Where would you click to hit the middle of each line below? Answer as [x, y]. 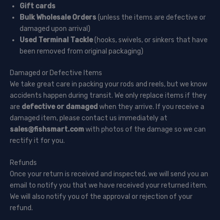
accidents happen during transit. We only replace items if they [108, 95]
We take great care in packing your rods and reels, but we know [109, 84]
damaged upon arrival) [55, 28]
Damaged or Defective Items [56, 73]
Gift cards [38, 6]
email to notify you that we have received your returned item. [109, 186]
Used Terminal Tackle [56, 40]
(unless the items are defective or [151, 17]
